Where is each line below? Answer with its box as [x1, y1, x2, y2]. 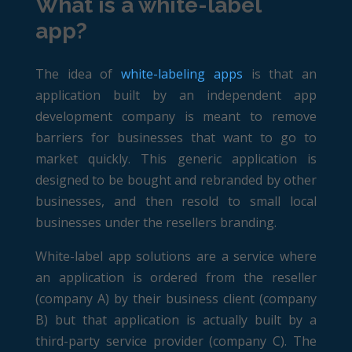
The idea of [35, 64, 122, 82]
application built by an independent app [35, 86, 317, 104]
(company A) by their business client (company [35, 289, 317, 307]
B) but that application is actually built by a [35, 310, 317, 328]
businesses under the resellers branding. [35, 213, 277, 231]
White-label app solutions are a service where [35, 247, 317, 265]
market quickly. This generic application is [35, 149, 317, 167]
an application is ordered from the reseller [35, 268, 317, 286]
